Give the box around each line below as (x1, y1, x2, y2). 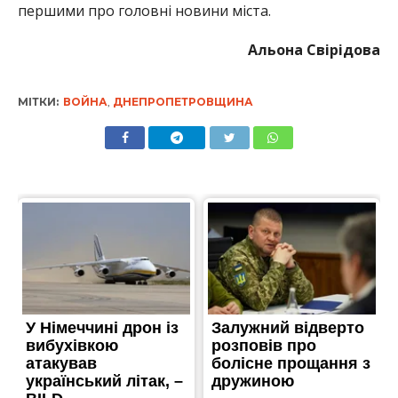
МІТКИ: (17, 94, 59, 108)
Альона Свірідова (248, 39, 381, 60)
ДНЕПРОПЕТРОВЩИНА (112, 94, 253, 108)
